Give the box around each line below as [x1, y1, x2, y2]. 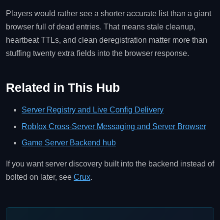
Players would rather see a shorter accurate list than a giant [6, 9, 211, 18]
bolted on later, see [6, 173, 74, 182]
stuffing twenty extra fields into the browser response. [6, 49, 189, 58]
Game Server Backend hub [22, 138, 116, 147]
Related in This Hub [6, 81, 120, 95]
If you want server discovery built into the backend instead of [6, 160, 214, 168]
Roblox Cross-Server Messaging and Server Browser [22, 122, 206, 131]
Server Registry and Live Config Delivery [22, 106, 164, 114]
